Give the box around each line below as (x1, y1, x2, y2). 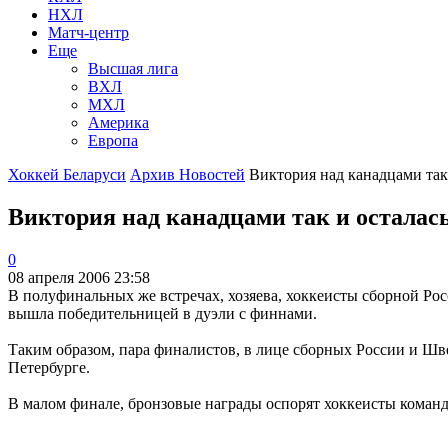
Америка (88, 113, 149, 131)
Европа (88, 131, 138, 149)
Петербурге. (8, 358, 90, 376)
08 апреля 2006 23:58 (8, 268, 154, 286)
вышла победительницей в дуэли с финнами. (8, 304, 317, 322)
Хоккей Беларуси (8, 165, 126, 183)
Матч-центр (48, 23, 129, 41)
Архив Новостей (130, 165, 245, 183)
